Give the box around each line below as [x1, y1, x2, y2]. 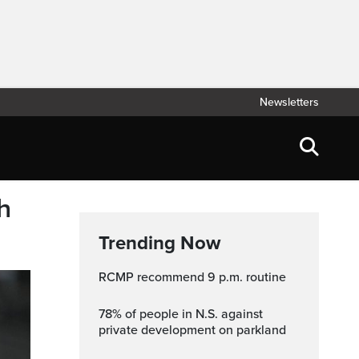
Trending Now [99, 232, 220, 255]
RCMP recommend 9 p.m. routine [107, 269, 286, 285]
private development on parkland [99, 322, 286, 338]
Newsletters [260, 95, 319, 109]
